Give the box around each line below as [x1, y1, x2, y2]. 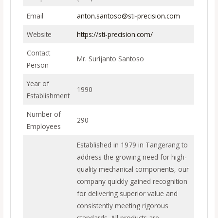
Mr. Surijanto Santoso [76, 54, 144, 63]
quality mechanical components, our [76, 164, 189, 174]
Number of [26, 109, 61, 119]
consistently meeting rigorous [76, 200, 168, 210]
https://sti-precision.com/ [76, 29, 153, 39]
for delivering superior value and [76, 188, 178, 198]
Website [26, 29, 52, 39]
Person [26, 60, 49, 70]
